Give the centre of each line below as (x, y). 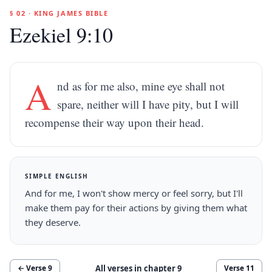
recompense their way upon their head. (114, 122)
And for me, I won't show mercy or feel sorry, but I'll (134, 193)
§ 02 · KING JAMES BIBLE (59, 13)
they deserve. (53, 222)
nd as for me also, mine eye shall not (141, 86)
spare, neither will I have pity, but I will (148, 104)
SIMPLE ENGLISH (57, 176)
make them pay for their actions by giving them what (136, 208)
